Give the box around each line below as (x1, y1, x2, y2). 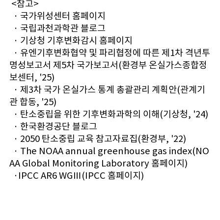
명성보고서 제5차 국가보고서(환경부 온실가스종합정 (9, 59, 207, 71)
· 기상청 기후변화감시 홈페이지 (9, 35, 133, 47)
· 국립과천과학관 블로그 (9, 23, 106, 34)
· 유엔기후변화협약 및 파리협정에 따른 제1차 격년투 (9, 47, 210, 59)
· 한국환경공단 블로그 (9, 121, 97, 133)
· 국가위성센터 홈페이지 (9, 10, 106, 22)
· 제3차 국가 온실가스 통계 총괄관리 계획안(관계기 (9, 84, 205, 96)
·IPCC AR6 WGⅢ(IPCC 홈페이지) (9, 170, 144, 182)
